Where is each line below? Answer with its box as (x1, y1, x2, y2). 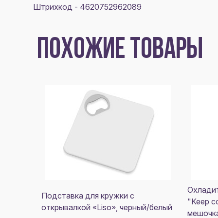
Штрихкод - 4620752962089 (33, 2, 142, 12)
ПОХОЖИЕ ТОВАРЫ (37, 36, 203, 65)
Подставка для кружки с (41, 191, 134, 200)
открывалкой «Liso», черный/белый (41, 202, 172, 212)
